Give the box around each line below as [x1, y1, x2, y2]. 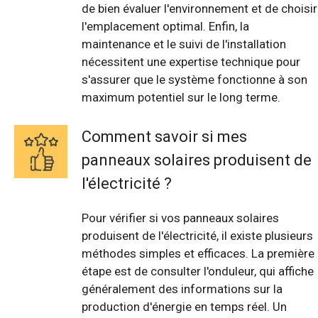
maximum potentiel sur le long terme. [82, 90, 280, 105]
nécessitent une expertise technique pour [82, 55, 300, 70]
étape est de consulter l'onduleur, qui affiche [82, 263, 314, 278]
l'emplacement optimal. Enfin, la [82, 19, 249, 34]
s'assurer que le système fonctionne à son [82, 72, 307, 87]
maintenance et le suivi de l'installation [82, 37, 286, 52]
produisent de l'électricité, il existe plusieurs [82, 228, 313, 243]
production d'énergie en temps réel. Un [82, 299, 287, 314]
